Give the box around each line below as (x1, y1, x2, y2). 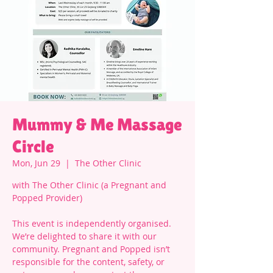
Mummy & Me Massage (12, 115, 182, 134)
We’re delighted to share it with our (12, 230, 157, 242)
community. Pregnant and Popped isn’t (12, 243, 170, 255)
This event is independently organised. (12, 218, 171, 229)
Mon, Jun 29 (12, 157, 60, 169)
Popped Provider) (12, 192, 82, 204)
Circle (12, 136, 54, 156)
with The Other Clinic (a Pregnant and (12, 179, 166, 191)
